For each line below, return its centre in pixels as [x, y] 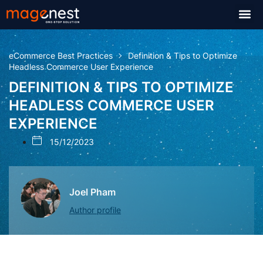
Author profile [95, 210]
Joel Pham [92, 192]
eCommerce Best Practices [61, 55]
